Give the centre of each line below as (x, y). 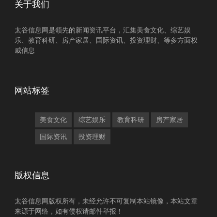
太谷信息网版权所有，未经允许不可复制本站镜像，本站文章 (106, 201)
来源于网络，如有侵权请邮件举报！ (69, 211)
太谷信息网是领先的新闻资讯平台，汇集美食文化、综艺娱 (103, 30)
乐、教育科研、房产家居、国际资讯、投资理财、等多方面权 (106, 40)
